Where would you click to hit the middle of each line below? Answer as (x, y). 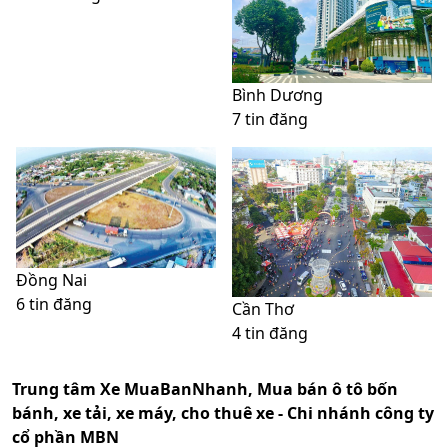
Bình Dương (277, 95)
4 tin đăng (270, 333)
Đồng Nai (51, 280)
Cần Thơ (263, 309)
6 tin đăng (54, 304)
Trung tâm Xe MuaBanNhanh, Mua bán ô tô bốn (205, 389)
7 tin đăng (270, 119)
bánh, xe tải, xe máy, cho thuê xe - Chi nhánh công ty (223, 413)
